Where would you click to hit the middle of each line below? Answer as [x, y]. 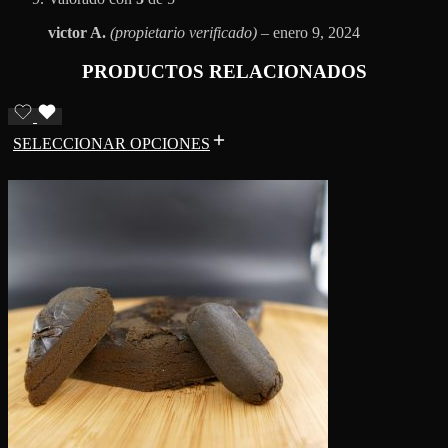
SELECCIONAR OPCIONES [111, 143]
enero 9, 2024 [316, 33]
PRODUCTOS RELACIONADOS [224, 72]
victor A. [79, 33]
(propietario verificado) [183, 33]
